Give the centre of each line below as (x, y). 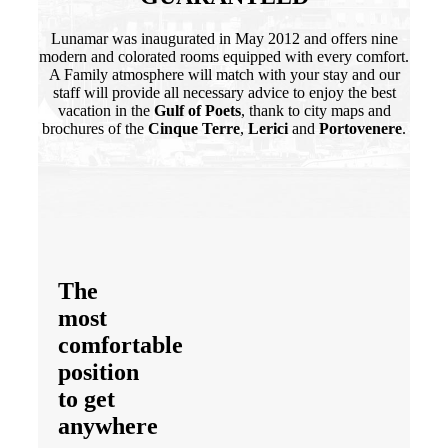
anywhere (108, 425)
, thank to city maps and (315, 110)
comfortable (120, 344)
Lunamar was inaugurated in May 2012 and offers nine (224, 38)
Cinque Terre (194, 128)
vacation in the (105, 110)
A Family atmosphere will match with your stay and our (224, 74)
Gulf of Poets (197, 110)
